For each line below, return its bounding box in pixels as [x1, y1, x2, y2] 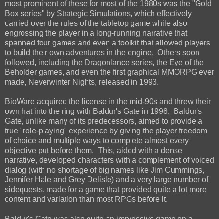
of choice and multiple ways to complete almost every [5, 136, 189, 145]
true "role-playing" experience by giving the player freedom [5, 126, 207, 135]
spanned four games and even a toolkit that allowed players [5, 38, 210, 47]
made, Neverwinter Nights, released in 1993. [5, 77, 159, 86]
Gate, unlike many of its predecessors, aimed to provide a [5, 116, 202, 125]
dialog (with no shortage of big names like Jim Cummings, [5, 165, 204, 174]
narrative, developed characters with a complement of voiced [5, 155, 214, 164]
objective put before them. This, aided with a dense [5, 146, 182, 154]
